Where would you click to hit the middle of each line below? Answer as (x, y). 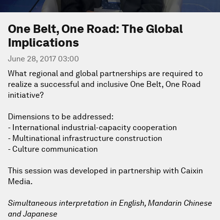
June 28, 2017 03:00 (43, 59)
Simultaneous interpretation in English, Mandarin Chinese (110, 203)
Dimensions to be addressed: (61, 117)
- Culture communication (53, 149)
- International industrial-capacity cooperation (92, 127)
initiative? (26, 95)
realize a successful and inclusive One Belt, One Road (104, 84)
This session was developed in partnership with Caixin (105, 171)
